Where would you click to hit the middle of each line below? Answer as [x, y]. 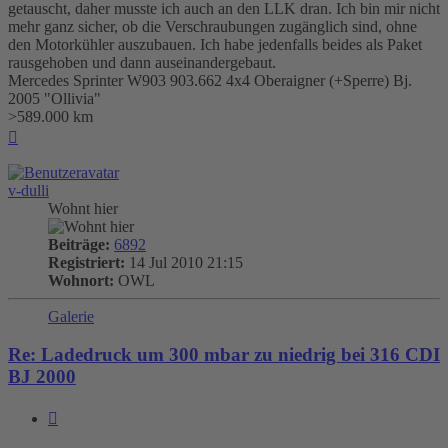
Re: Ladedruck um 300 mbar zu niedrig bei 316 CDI [224, 355]
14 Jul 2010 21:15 [184, 262]
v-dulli [28, 190]
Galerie [71, 316]
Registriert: [86, 262]
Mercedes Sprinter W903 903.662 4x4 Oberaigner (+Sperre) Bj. [210, 80]
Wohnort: [81, 280]
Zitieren [81, 415]
